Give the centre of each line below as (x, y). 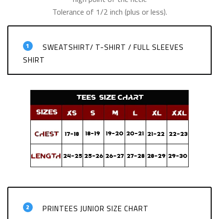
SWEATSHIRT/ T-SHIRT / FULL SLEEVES (113, 47)
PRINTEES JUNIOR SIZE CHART (96, 208)
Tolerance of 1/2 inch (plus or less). (109, 11)
